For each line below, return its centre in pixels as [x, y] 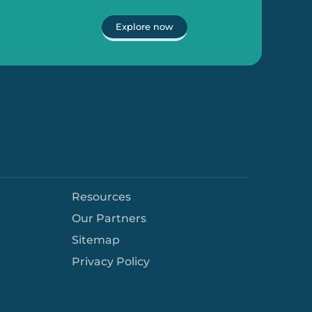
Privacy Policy [110, 262]
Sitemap [95, 240]
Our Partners [109, 218]
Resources [101, 197]
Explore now [144, 26]
